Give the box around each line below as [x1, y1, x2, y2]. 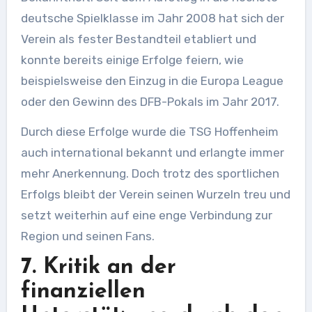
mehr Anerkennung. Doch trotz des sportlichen [20, 166, 279, 181]
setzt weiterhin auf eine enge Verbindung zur [20, 208, 272, 223]
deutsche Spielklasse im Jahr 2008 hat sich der [20, 11, 284, 26]
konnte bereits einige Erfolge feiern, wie [20, 53, 244, 68]
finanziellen [20, 281, 146, 304]
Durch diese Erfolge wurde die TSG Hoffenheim [20, 125, 279, 139]
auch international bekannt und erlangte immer [20, 146, 284, 160]
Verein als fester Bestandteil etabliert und [20, 32, 256, 47]
